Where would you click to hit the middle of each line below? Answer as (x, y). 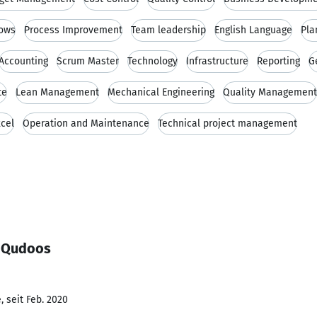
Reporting (278, 61)
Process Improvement (73, 30)
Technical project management (227, 123)
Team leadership (168, 30)
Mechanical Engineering (161, 92)
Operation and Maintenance (86, 123)
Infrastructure (217, 61)
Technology (152, 61)
